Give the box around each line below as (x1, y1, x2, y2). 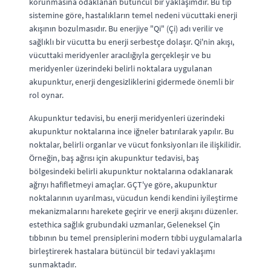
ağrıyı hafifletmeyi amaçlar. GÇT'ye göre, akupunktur (29, 178, 217, 190)
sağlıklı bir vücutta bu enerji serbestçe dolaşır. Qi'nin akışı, (29, 36, 234, 47)
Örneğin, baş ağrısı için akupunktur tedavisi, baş (29, 152, 199, 163)
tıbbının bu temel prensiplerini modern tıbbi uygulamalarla (29, 232, 242, 243)
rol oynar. (29, 89, 64, 100)
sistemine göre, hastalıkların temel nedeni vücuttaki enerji (29, 9, 237, 21)
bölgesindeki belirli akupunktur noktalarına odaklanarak (29, 165, 233, 177)
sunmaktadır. (29, 258, 76, 270)
